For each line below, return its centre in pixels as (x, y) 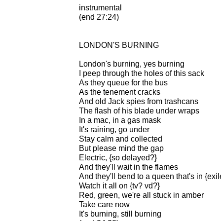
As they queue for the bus (123, 82)
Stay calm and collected (121, 139)
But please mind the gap (121, 148)
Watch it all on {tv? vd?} (119, 185)
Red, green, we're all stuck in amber (141, 195)
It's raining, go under (114, 129)
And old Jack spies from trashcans (139, 101)
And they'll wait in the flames (129, 167)
